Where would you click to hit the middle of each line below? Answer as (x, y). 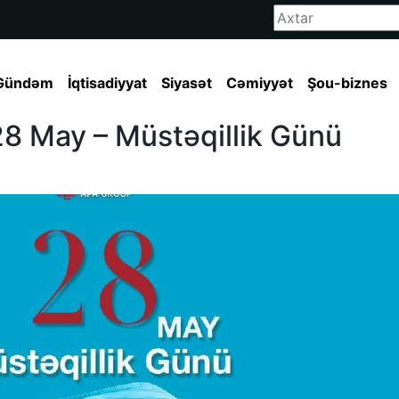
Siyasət (187, 83)
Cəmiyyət (260, 83)
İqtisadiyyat (107, 83)
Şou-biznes (347, 83)
